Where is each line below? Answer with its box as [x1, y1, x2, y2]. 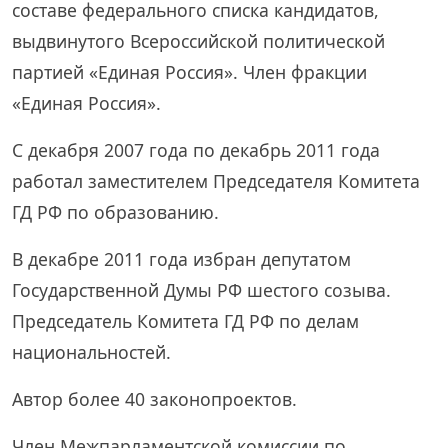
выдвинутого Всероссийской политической [12, 29, 385, 53]
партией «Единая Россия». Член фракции [12, 60, 367, 84]
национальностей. [12, 340, 171, 364]
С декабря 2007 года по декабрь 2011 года [12, 138, 380, 162]
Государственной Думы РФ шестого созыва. [12, 278, 391, 302]
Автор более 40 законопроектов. [12, 387, 297, 411]
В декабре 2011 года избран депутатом [12, 247, 351, 271]
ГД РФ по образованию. [12, 200, 219, 224]
